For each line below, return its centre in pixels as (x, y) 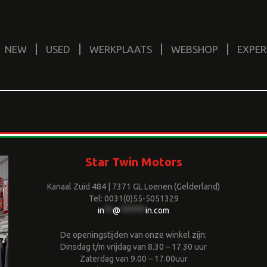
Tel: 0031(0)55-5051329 (133, 198)
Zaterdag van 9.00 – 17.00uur (133, 259)
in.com (157, 210)
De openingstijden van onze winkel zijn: (133, 235)
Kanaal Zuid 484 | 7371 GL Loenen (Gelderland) (133, 187)
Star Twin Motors (133, 162)
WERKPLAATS (121, 49)
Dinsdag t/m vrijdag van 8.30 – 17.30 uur (133, 247)
